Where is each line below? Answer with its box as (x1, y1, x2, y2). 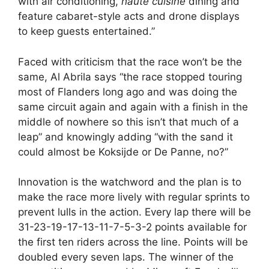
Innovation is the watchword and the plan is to (18, 176, 241, 189)
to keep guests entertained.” (18, 25, 155, 38)
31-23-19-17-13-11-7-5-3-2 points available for (18, 221, 247, 234)
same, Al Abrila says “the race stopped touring (18, 70, 242, 83)
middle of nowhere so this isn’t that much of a (18, 115, 239, 128)
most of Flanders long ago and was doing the (18, 85, 237, 98)
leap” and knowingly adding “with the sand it (18, 130, 233, 143)
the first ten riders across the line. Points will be (18, 236, 248, 249)
